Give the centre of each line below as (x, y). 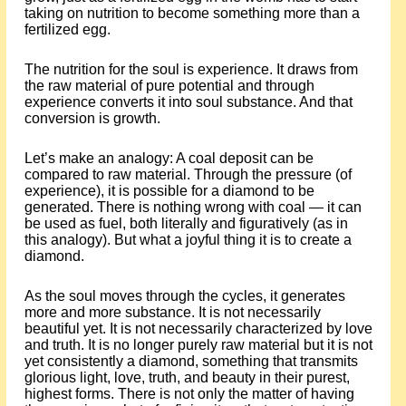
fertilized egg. (67, 29)
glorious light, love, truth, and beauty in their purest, (187, 377)
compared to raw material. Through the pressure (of (188, 174)
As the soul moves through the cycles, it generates (184, 296)
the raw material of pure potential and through (169, 86)
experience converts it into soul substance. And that (188, 102)
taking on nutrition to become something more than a (192, 13)
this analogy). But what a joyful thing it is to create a (188, 240)
